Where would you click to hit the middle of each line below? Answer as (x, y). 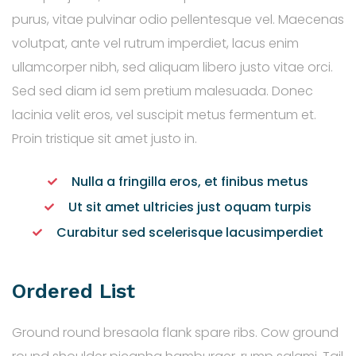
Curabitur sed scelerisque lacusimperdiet (190, 233)
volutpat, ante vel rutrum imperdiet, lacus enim (155, 44)
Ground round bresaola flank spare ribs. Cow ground (175, 333)
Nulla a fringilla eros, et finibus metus (190, 182)
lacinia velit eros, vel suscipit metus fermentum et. (164, 115)
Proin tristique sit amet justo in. (104, 139)
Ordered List (74, 290)
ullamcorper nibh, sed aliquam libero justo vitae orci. (172, 68)
